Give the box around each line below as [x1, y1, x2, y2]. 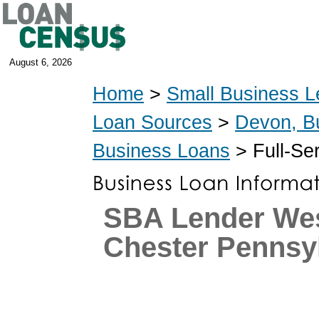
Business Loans [93, 140, 230, 162]
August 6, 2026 [9, 57, 72, 68]
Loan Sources [93, 111, 212, 133]
